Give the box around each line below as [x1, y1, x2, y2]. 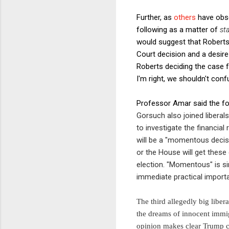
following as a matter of [136, 25, 220, 34]
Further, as [136, 12, 174, 22]
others [174, 12, 196, 22]
